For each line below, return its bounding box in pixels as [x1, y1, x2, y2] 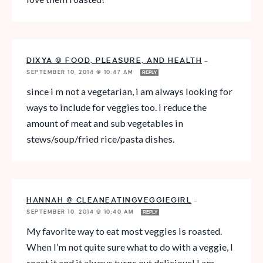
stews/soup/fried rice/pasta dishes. [26, 133, 174, 145]
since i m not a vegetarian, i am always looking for [26, 86, 232, 97]
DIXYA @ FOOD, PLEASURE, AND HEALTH [26, 56, 202, 65]
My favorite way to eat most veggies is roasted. [26, 225, 222, 237]
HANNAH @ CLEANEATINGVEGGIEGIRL [26, 196, 191, 205]
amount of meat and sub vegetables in [26, 117, 183, 129]
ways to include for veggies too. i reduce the [26, 102, 207, 113]
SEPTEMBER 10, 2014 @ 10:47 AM [26, 69, 136, 76]
